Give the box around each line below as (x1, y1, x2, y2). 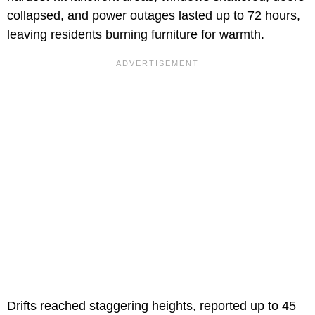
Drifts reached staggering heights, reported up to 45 (7, 299, 296, 314)
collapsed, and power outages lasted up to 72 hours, (7, 8, 300, 23)
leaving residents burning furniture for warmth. (7, 27, 264, 42)
